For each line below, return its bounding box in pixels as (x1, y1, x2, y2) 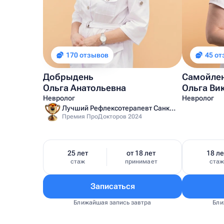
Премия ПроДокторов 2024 (62, 113, 142, 120)
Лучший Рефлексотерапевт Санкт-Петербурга (169, 104, 175, 112)
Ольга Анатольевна (43, 82, 126, 93)
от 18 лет (126, 149, 156, 157)
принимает (125, 158, 157, 165)
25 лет (67, 149, 88, 157)
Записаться (90, 181, 135, 191)
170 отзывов (66, 51, 108, 59)
